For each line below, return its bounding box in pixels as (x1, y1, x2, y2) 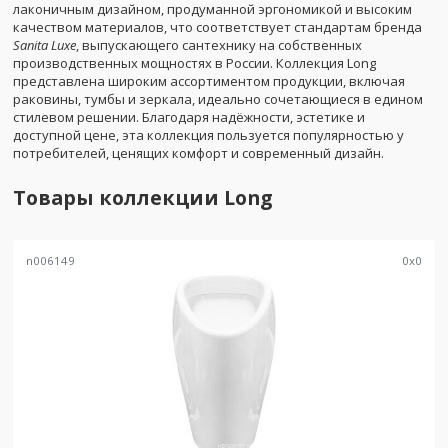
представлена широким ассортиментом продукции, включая (13, 71, 405, 90)
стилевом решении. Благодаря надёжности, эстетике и (13, 107, 365, 126)
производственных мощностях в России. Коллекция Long (13, 53, 376, 72)
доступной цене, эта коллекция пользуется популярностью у (13, 125, 404, 144)
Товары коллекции (13, 184, 224, 212)
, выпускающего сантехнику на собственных (76, 35, 362, 54)
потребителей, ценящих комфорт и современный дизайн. (13, 143, 384, 162)
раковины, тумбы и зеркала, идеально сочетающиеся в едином (13, 89, 423, 108)
